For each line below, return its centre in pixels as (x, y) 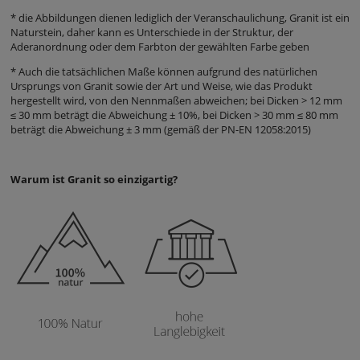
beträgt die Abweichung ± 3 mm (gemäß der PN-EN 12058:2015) (161, 129)
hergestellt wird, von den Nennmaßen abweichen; (130, 100)
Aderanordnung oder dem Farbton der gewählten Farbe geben (160, 46)
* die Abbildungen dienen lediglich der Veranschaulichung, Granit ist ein (180, 17)
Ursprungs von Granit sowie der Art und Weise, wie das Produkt (162, 86)
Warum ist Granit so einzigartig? (94, 179)
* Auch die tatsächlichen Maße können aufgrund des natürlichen (164, 71)
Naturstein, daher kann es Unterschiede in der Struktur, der (152, 32)
